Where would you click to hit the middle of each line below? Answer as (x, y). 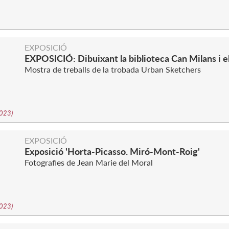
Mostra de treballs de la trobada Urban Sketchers (113, 69)
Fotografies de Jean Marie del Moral (89, 162)
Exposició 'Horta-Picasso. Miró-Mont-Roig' (112, 151)
